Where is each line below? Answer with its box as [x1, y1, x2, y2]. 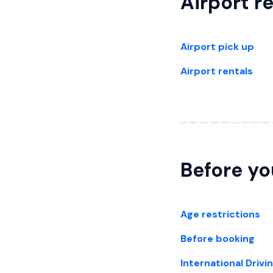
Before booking [180, 232, 255, 245]
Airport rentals [180, 65, 253, 77]
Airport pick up [180, 40, 254, 53]
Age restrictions [180, 208, 260, 221]
